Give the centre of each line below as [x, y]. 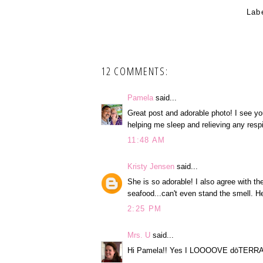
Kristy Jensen [151, 166]
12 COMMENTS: [135, 71]
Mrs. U [139, 235]
